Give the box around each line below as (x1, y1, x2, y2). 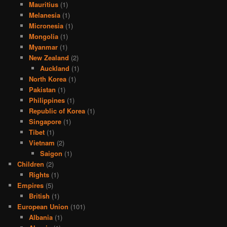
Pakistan (28, 84, 56, 94)
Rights (28, 169, 49, 179)
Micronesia (28, 20, 63, 30)
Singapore (28, 116, 61, 126)
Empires (17, 180, 44, 190)
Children (17, 159, 45, 169)
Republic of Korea (28, 105, 85, 116)
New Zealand (28, 52, 69, 62)
